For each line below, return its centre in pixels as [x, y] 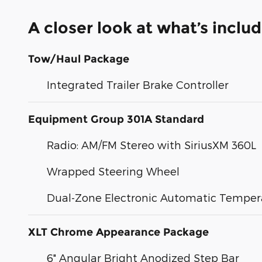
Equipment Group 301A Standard [116, 120]
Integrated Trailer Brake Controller [138, 85]
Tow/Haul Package [79, 59]
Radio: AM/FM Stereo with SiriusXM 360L [151, 145]
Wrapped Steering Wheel [113, 171]
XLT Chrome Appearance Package [118, 232]
